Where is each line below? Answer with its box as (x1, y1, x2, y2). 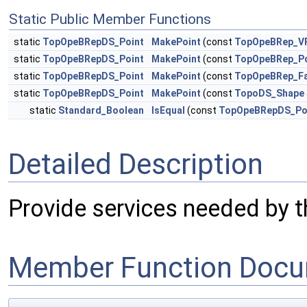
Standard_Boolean (58, 105, 144, 116)
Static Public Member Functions (9, 11, 211, 28)
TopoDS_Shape (234, 88, 304, 99)
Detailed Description (8, 147, 263, 181)
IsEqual (151, 105, 185, 116)
